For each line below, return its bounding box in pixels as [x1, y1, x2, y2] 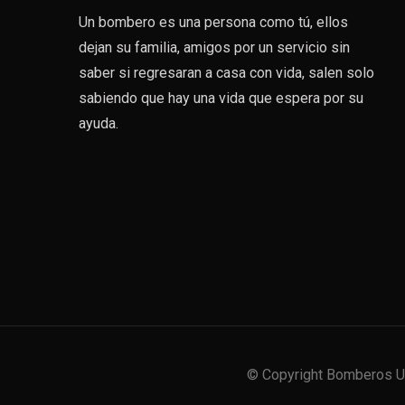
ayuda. [79, 115, 118, 133]
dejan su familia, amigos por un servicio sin [79, 39, 350, 57]
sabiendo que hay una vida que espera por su [79, 89, 363, 108]
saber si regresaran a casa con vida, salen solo [79, 64, 374, 82]
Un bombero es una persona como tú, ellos [79, 14, 348, 32]
